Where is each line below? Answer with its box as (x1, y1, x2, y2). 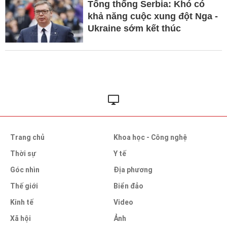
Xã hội (10, 214, 31, 223)
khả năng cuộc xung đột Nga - (87, 11, 218, 22)
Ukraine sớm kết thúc (87, 23, 181, 34)
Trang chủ (10, 133, 45, 142)
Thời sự (10, 149, 36, 158)
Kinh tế (10, 198, 33, 207)
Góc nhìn (10, 166, 40, 174)
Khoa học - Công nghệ (113, 133, 187, 142)
